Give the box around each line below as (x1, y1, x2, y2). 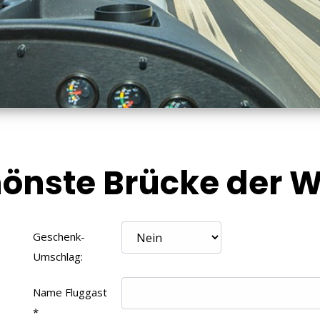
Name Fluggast (32, 285, 107, 299)
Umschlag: (32, 249, 83, 264)
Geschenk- (32, 229, 85, 244)
